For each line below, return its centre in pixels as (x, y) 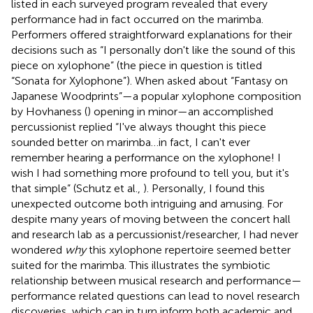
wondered (38, 249)
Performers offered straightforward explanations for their (152, 34)
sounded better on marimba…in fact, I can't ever (131, 142)
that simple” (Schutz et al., (77, 188)
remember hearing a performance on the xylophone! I (146, 157)
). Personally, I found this (204, 188)
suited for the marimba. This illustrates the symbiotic (141, 265)
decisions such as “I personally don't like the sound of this (153, 50)
